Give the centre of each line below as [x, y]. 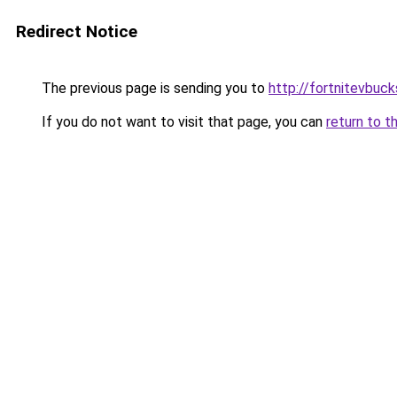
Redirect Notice [77, 31]
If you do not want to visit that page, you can [182, 122]
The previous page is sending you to [153, 88]
